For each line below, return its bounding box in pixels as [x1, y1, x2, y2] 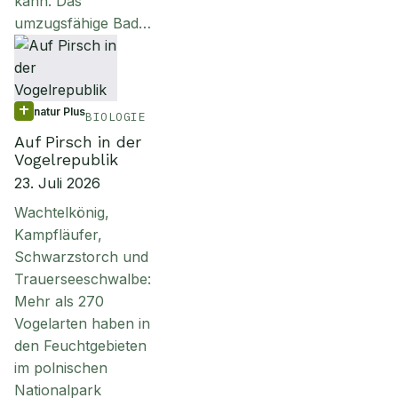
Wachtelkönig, [14, 203, 109, 221]
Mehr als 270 [14, 292, 104, 310]
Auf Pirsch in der [14, 132, 141, 151]
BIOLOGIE [85, 109, 147, 124]
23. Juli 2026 [14, 174, 100, 192]
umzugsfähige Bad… [14, 14, 151, 32]
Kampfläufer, [14, 226, 102, 243]
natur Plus [34, 104, 85, 118]
